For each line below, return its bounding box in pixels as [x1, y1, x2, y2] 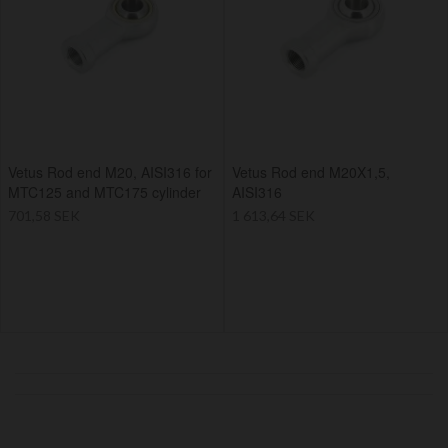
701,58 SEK [8, 207, 80, 225]
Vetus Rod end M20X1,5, [232, 162, 390, 183]
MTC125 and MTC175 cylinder [8, 182, 201, 203]
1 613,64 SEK [232, 207, 315, 225]
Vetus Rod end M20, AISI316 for [8, 162, 212, 183]
